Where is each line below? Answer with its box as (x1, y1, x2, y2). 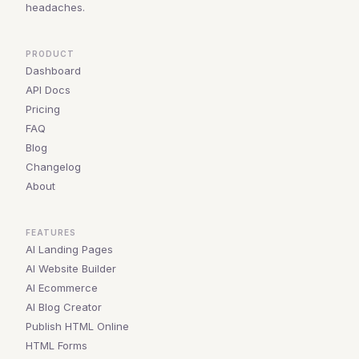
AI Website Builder (26, 262, 116, 275)
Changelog (26, 160, 81, 173)
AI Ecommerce (26, 281, 98, 294)
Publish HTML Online (26, 320, 129, 333)
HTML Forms (26, 339, 87, 352)
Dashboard (26, 64, 81, 77)
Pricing (26, 103, 60, 115)
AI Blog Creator (26, 301, 102, 313)
